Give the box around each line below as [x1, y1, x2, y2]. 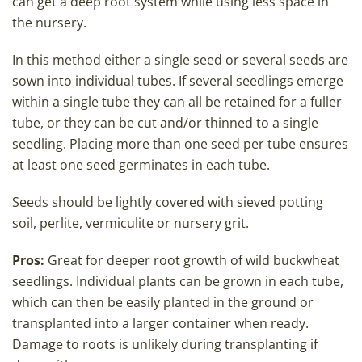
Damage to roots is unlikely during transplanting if [12, 335, 318, 354]
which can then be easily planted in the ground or [12, 293, 314, 312]
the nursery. [12, 14, 86, 32]
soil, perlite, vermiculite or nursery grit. [12, 214, 249, 233]
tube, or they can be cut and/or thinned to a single [12, 114, 318, 133]
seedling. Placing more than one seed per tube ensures [12, 135, 348, 154]
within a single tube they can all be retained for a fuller [12, 93, 342, 112]
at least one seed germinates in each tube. [12, 156, 270, 175]
